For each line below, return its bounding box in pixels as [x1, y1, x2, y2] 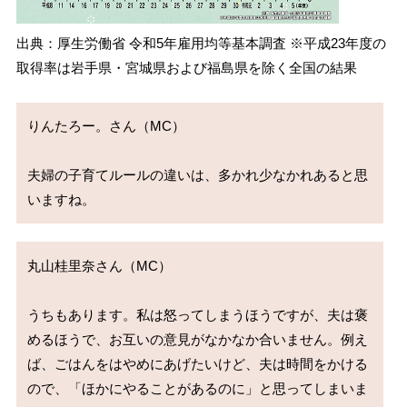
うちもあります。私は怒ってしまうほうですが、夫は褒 [27, 306, 369, 323]
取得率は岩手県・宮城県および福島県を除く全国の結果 [15, 60, 357, 76]
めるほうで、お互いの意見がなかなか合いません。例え [27, 331, 369, 347]
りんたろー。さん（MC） [27, 118, 186, 134]
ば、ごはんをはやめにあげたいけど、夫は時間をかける [27, 355, 369, 372]
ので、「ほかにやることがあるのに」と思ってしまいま [27, 380, 369, 396]
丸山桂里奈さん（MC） [27, 257, 173, 273]
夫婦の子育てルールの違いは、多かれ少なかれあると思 [27, 167, 369, 184]
